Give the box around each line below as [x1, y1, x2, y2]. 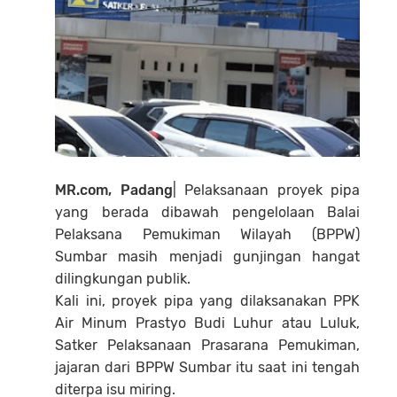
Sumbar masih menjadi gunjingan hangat [55, 247, 360, 265]
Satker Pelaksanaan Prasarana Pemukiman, [55, 336, 360, 354]
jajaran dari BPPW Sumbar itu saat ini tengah [55, 358, 360, 376]
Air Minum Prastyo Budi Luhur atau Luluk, [55, 314, 360, 331]
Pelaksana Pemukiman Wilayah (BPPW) [55, 225, 360, 243]
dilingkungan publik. [55, 269, 191, 287]
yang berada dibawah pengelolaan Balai [55, 203, 360, 221]
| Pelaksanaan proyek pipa [172, 181, 360, 198]
